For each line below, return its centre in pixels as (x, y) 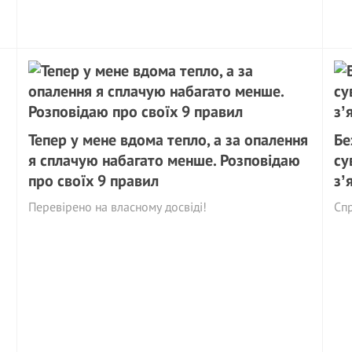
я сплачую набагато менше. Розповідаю (165, 160)
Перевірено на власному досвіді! (118, 207)
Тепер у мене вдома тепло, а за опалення (169, 140)
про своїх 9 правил (94, 181)
